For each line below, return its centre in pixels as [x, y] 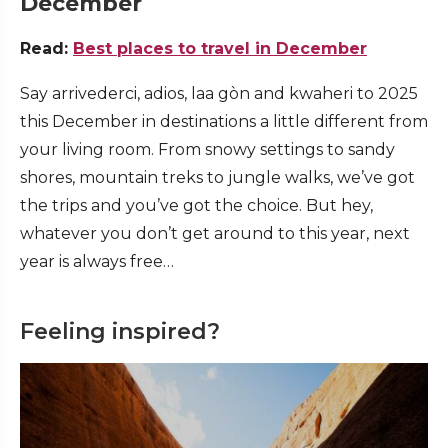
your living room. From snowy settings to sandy [207, 150]
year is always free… [99, 262]
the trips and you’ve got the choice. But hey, [196, 206]
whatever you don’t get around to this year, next [215, 234]
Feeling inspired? [120, 332]
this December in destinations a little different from [224, 122]
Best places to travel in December [220, 49]
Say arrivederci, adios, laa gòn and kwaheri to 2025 [219, 94]
